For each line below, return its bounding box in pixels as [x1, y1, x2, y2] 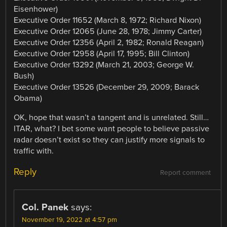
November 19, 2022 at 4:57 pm [22, 216, 118, 224]
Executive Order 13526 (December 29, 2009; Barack [14, 82, 200, 93]
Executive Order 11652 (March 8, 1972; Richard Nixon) [14, 15, 202, 26]
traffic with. [14, 146, 54, 157]
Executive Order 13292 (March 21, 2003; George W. [14, 60, 195, 70]
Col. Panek [22, 202, 69, 213]
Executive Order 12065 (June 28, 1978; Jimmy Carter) [14, 26, 202, 37]
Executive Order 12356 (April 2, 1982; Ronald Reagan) [14, 37, 204, 48]
